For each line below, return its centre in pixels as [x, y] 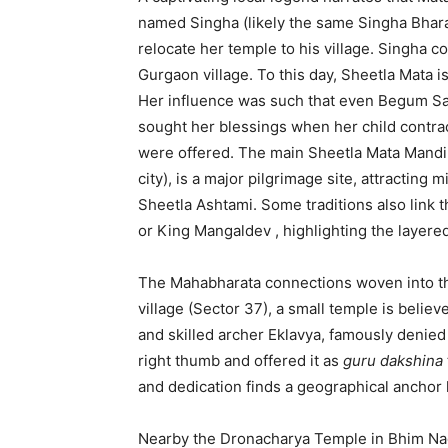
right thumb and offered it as [240, 360]
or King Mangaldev [206, 230]
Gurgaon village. [195, 74]
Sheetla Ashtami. [197, 204]
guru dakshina [393, 360]
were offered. [186, 152]
